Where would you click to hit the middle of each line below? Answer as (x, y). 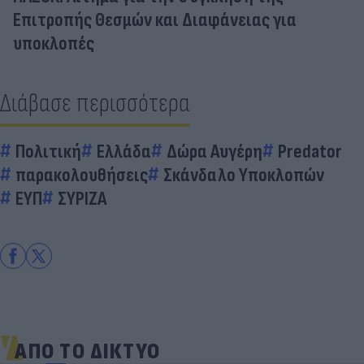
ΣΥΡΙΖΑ (82, 198)
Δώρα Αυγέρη (214, 151)
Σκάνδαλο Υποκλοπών (244, 175)
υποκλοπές (54, 43)
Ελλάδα (124, 151)
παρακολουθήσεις (82, 175)
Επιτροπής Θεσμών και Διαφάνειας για (155, 19)
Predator (310, 151)
